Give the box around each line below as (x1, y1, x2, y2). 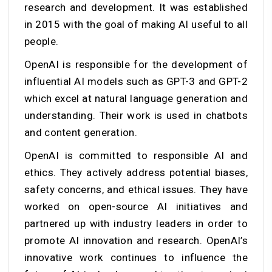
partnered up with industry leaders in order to (24, 217, 248, 229)
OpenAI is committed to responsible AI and (24, 149, 248, 161)
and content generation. (24, 126, 140, 138)
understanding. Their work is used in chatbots (24, 109, 248, 121)
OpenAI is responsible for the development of (24, 58, 248, 70)
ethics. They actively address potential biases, (24, 166, 248, 178)
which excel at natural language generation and (24, 92, 248, 104)
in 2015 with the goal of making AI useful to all (24, 18, 248, 30)
